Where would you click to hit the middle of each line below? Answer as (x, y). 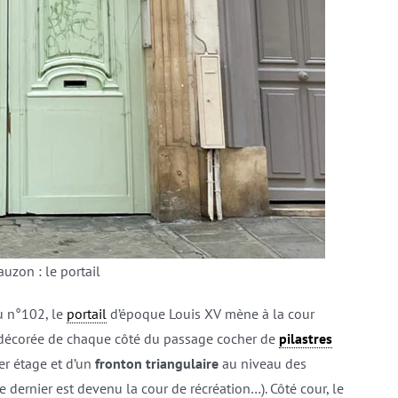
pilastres (305, 338)
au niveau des (262, 363)
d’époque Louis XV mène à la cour (210, 314)
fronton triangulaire (156, 363)
